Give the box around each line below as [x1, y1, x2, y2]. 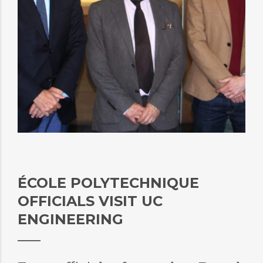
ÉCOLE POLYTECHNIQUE [17, 174, 199, 191]
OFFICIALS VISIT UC [17, 193, 163, 210]
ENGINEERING [17, 211, 123, 228]
